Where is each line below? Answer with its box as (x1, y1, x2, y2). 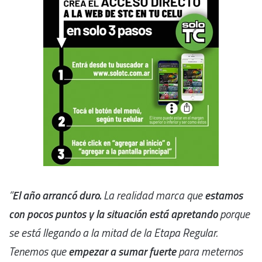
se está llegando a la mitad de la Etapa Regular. (9, 223, 218, 241)
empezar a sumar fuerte (68, 242, 178, 260)
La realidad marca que (104, 186, 205, 204)
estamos (205, 186, 243, 204)
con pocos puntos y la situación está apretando (9, 205, 218, 222)
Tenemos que (9, 242, 68, 260)
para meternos (178, 242, 243, 260)
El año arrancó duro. (12, 186, 101, 204)
